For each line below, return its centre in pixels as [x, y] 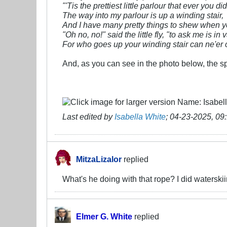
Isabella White [140, 116]
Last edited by [88, 116]
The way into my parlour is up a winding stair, [143, 15]
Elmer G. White [104, 217]
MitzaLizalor [99, 159]
